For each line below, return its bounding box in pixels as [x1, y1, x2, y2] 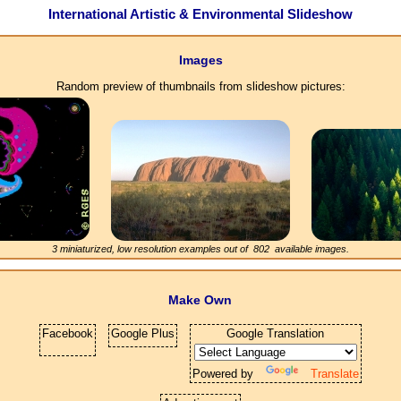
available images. [269, 243, 349, 255]
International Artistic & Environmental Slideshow [48, 6, 353, 22]
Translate [310, 367, 359, 381]
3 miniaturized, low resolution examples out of [52, 243, 253, 255]
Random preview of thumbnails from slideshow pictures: [55, 80, 346, 94]
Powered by [192, 367, 257, 381]
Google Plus [110, 327, 175, 341]
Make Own [168, 293, 233, 308]
